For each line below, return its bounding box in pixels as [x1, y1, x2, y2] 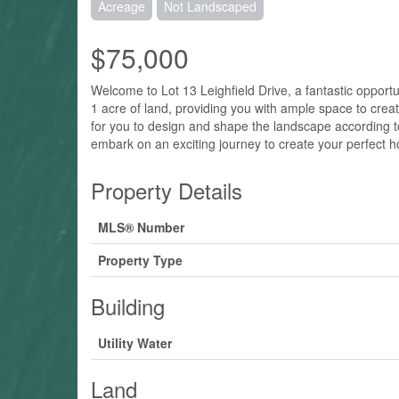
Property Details [91, 174, 242, 206]
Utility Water [98, 333, 172, 352]
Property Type [98, 250, 183, 269]
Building [91, 289, 165, 322]
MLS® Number [98, 217, 184, 236]
